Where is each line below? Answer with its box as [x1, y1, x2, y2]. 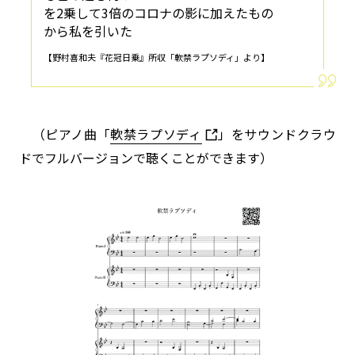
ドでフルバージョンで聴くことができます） [19, 147, 273, 167]
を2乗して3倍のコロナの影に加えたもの [44, 3, 273, 23]
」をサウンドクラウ [217, 124, 337, 144]
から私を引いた [44, 21, 132, 41]
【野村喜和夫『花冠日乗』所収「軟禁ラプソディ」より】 [44, 51, 269, 64]
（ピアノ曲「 [19, 124, 111, 144]
